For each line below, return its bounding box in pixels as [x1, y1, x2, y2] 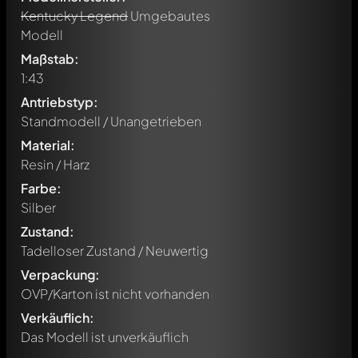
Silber [21, 199, 56, 216]
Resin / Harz [21, 156, 89, 173]
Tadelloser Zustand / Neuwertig [21, 242, 209, 259]
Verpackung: [21, 266, 100, 283]
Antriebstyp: [21, 93, 98, 110]
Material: [21, 137, 75, 153]
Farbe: [21, 180, 62, 197]
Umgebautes [128, 7, 210, 24]
